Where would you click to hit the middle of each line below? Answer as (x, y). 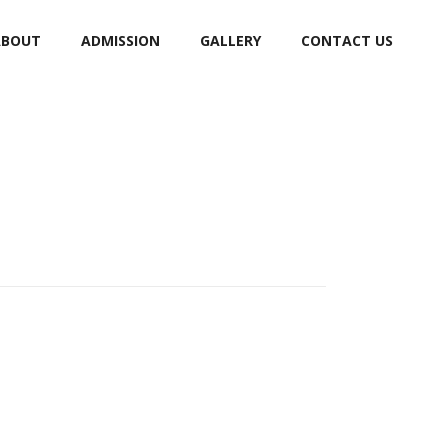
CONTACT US (347, 40)
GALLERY (230, 40)
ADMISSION (120, 40)
